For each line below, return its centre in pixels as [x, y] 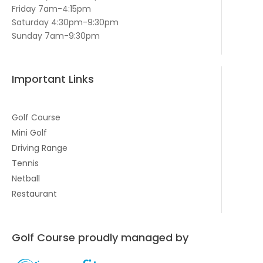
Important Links [53, 79]
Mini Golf [29, 132]
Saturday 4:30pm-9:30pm [65, 22]
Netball [26, 178]
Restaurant [34, 193]
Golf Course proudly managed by [100, 237]
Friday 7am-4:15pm [51, 9]
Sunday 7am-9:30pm [56, 36]
